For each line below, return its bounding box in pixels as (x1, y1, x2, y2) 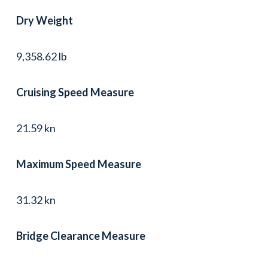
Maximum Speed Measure (16, 157, 141, 170)
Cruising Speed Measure (16, 85, 134, 99)
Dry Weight (16, 13, 73, 27)
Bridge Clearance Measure (16, 229, 145, 242)
